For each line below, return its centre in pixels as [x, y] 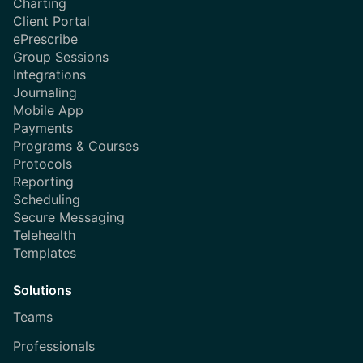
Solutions [43, 290]
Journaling [45, 92]
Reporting [43, 181]
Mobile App [48, 110]
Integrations [49, 74]
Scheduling [47, 199]
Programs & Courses [76, 145]
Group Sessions [61, 56]
